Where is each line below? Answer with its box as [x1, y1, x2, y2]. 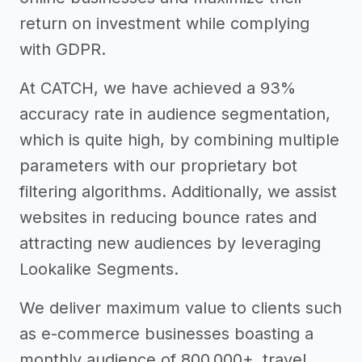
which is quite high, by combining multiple [19, 130, 339, 149]
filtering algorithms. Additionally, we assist [19, 182, 337, 201]
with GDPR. [19, 40, 106, 59]
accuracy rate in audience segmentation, [19, 104, 330, 124]
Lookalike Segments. [19, 259, 179, 279]
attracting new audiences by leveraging [19, 234, 321, 253]
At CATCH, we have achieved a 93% [19, 78, 296, 98]
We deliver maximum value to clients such [19, 298, 342, 318]
